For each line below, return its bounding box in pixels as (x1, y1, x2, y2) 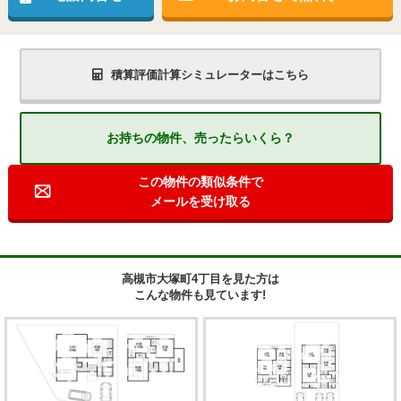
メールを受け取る (149, 194, 251, 209)
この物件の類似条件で (137, 175, 263, 190)
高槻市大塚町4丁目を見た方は (121, 271, 279, 286)
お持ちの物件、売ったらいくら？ (107, 130, 294, 145)
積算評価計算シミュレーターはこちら (111, 67, 309, 81)
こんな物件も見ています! (134, 287, 267, 302)
